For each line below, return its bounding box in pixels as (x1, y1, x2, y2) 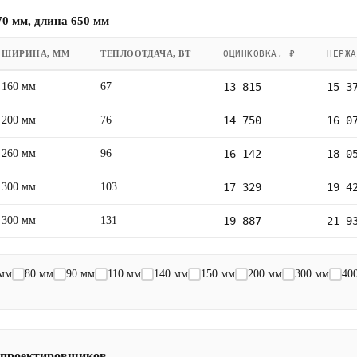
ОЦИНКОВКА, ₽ (223, 48, 296, 59)
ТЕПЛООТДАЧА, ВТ (100, 48, 191, 58)
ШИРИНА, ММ (2, 48, 70, 58)
